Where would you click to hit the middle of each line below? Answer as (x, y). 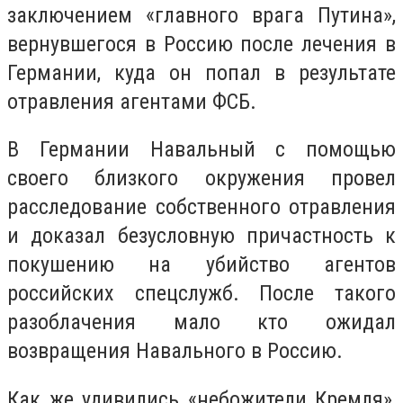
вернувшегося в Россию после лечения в (201, 44)
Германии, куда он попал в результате (201, 72)
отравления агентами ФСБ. (132, 101)
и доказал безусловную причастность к (201, 236)
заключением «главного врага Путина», (201, 15)
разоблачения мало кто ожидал (201, 322)
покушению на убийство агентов (201, 265)
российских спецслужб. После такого (201, 294)
